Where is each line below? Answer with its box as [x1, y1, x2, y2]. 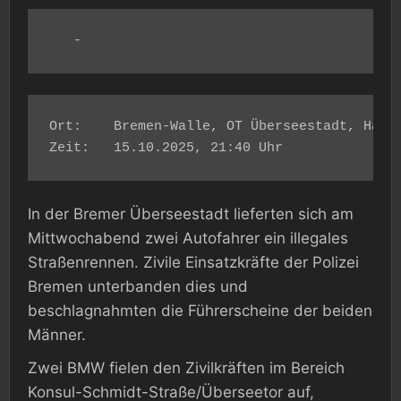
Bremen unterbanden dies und [28, 277, 248, 296]
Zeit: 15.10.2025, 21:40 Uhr [114, 141, 283, 157]
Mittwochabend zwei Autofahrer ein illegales [28, 229, 348, 248]
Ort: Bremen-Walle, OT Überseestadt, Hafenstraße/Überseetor [49, 119, 90, 135]
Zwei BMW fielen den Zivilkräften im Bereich [28, 359, 345, 378]
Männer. [28, 326, 86, 345]
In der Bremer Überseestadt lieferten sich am [28, 205, 354, 224]
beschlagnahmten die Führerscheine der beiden [28, 302, 372, 320]
